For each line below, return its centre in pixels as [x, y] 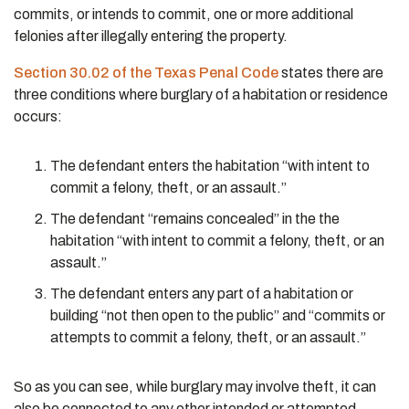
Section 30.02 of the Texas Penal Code [146, 73]
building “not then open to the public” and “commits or [218, 315]
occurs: [38, 116]
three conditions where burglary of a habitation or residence [201, 94]
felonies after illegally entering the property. [151, 36]
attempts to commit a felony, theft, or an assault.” [208, 337]
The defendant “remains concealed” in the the [195, 219]
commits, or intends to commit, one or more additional [184, 14]
